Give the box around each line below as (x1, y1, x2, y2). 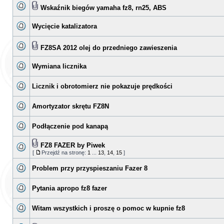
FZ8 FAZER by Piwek (40, 141, 105, 149)
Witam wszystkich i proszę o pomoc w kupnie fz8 (32, 204, 185, 212)
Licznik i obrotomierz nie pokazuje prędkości (32, 82, 172, 90)
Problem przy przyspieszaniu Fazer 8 (32, 164, 147, 172)
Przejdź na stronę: (41, 149, 87, 155)
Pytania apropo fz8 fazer (32, 184, 107, 192)
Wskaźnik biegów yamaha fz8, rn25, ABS (40, 4, 166, 11)
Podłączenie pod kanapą (32, 122, 108, 130)
